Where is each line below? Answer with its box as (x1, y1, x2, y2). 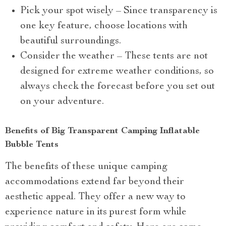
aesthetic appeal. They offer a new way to (5, 192, 186, 203)
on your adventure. (20, 97, 104, 107)
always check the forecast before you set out (20, 82, 215, 92)
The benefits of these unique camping (5, 162, 167, 173)
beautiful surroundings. (20, 36, 121, 47)
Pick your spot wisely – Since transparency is (20, 6, 217, 17)
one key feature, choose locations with (20, 21, 188, 32)
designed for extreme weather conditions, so (20, 67, 214, 77)
